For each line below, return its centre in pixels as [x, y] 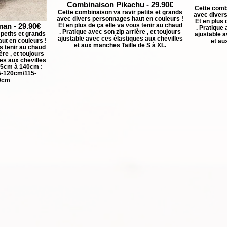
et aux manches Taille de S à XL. [120, 45]
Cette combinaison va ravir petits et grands [120, 12]
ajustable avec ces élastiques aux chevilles [120, 38]
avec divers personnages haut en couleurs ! [120, 18]
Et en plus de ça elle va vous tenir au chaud [120, 25]
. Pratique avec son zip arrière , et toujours [120, 32]
